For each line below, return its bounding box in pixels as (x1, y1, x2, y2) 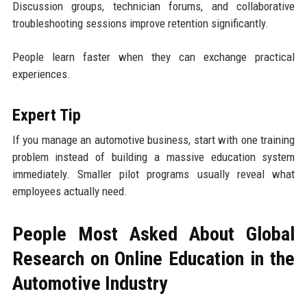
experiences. (12, 67, 71, 82)
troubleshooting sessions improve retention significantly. (12, 16, 269, 31)
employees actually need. (12, 184, 127, 199)
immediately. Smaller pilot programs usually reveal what (12, 167, 295, 182)
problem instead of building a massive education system (12, 150, 295, 164)
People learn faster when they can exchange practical (12, 50, 295, 64)
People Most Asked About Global (12, 223, 295, 246)
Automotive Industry (12, 272, 167, 295)
